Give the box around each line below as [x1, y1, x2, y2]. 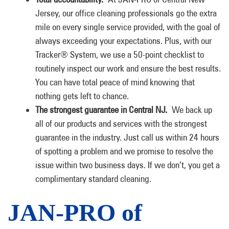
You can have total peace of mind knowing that [35, 77, 195, 87]
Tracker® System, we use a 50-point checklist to [35, 49, 204, 60]
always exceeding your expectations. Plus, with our [35, 35, 212, 46]
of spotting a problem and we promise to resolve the [35, 146, 213, 156]
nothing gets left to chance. [35, 90, 129, 101]
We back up [167, 104, 212, 115]
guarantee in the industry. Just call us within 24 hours [35, 132, 219, 143]
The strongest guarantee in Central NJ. [35, 104, 167, 115]
